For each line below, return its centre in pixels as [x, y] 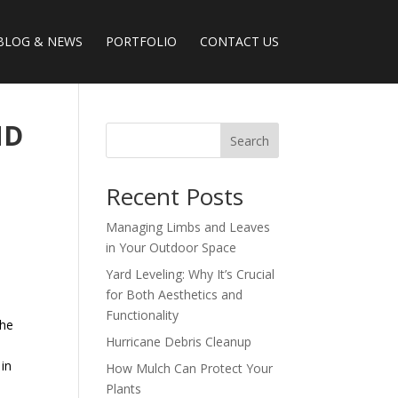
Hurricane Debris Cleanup [179, 342]
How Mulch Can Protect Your [190, 368]
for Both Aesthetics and [175, 295]
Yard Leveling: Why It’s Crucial [191, 274]
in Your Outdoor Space [171, 247]
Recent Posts [175, 196]
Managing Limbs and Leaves [188, 227]
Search [249, 140]
